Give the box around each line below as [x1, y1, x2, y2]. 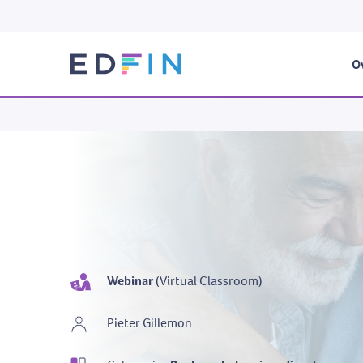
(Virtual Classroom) [153, 272, 263, 290]
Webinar [107, 272, 153, 290]
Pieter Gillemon [107, 314, 192, 331]
